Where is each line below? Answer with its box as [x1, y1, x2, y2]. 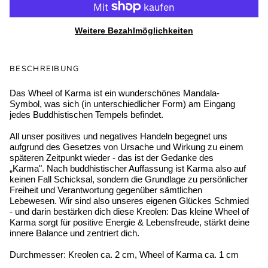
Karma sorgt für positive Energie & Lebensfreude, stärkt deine [10, 217, 249, 227]
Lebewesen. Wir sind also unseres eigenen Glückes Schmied [10, 195, 249, 206]
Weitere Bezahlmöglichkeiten [75, 25, 193, 35]
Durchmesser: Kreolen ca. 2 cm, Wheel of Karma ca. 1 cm [10, 249, 239, 260]
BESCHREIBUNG [10, 63, 80, 74]
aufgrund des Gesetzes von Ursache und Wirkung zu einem [10, 141, 243, 152]
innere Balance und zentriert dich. [10, 227, 142, 238]
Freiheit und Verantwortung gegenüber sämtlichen [10, 184, 202, 195]
